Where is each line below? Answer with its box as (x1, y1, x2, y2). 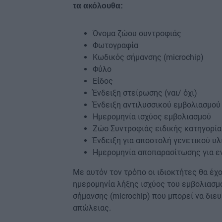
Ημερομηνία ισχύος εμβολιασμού (93, 112, 211, 122)
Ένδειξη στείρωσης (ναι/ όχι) (93, 88, 197, 98)
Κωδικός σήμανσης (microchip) (93, 53, 204, 62)
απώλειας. (73, 203, 111, 213)
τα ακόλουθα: (73, 1, 123, 10)
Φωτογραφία (93, 41, 138, 51)
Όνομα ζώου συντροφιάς (93, 29, 181, 39)
